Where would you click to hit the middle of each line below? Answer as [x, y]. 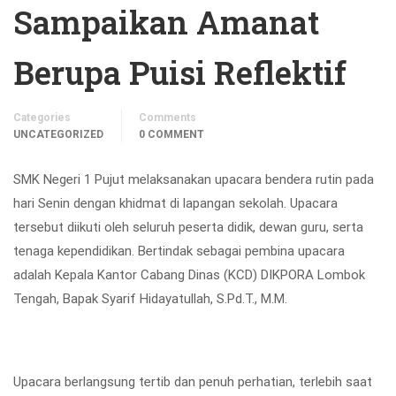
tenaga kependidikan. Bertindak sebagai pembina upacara [179, 251]
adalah [34, 275]
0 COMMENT [171, 134]
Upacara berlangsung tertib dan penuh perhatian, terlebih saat [193, 382]
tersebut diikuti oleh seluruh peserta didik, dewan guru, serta [188, 227]
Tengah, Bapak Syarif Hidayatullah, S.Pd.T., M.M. [150, 299]
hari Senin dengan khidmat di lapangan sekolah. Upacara [175, 203]
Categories [42, 118]
